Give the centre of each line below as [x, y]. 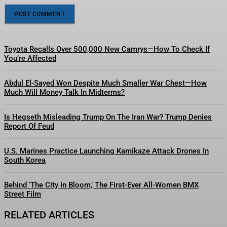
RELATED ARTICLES [49, 215]
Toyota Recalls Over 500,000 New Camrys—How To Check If [107, 49]
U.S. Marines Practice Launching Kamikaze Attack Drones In [106, 151]
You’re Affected [30, 58]
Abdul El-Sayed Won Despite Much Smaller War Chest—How [105, 83]
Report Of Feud [29, 126]
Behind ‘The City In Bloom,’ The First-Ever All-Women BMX [101, 185]
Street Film [23, 194]
